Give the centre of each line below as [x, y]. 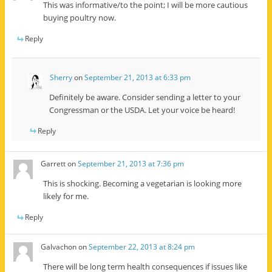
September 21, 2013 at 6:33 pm [137, 77]
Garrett [53, 164]
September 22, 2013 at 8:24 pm [142, 246]
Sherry [61, 77]
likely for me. [66, 196]
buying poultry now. [80, 18]
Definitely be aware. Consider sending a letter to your [144, 97]
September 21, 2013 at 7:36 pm [131, 164]
